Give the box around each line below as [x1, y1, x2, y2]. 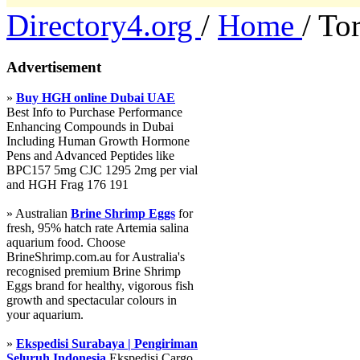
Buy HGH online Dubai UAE [16, 91, 175, 105]
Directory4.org [6, 7, 201, 43]
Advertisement [6, 58, 101, 76]
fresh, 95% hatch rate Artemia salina [6, 221, 189, 235]
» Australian [6, 207, 71, 221]
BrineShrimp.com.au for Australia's [6, 250, 185, 264]
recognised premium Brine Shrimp [6, 264, 181, 279]
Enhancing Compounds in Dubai [6, 120, 174, 134]
